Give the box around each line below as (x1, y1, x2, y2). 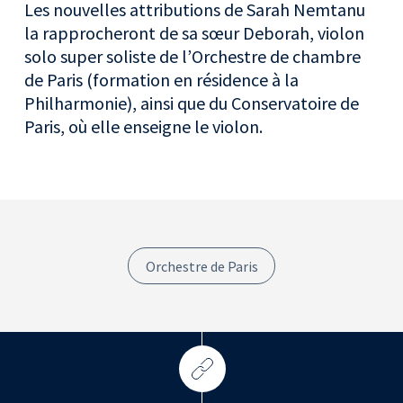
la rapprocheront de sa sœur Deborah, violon (24, 22, 365, 45)
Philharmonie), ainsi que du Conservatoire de (24, 92, 360, 115)
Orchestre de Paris (145, 256, 258, 275)
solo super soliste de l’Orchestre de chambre (24, 45, 362, 68)
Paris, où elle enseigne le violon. (24, 115, 264, 139)
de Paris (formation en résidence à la (24, 68, 300, 92)
